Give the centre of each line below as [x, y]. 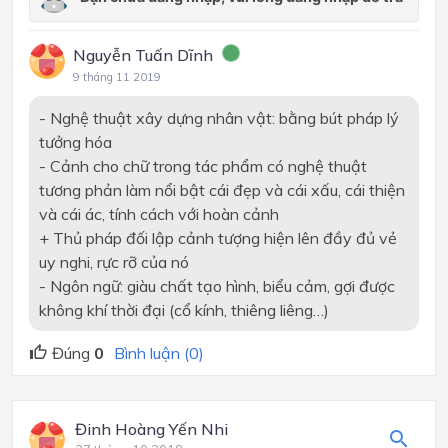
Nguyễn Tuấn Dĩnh [143, 54]
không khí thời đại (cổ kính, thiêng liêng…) [183, 309]
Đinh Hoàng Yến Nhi [151, 429]
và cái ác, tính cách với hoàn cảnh [158, 213]
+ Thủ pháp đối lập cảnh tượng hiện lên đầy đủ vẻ [217, 237]
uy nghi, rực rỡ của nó [113, 261]
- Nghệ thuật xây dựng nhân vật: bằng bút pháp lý [218, 117]
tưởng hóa [75, 141]
